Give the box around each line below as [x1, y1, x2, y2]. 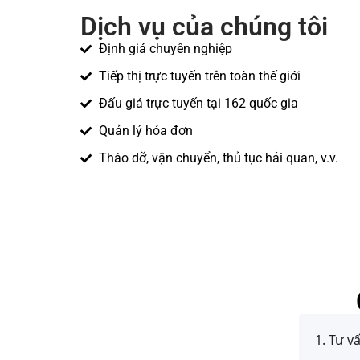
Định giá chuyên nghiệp [98, 41, 232, 57]
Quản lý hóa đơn [98, 123, 193, 139]
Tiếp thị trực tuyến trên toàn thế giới [98, 68, 301, 84]
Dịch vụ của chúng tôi [80, 11, 328, 43]
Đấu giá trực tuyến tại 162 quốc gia [98, 96, 298, 112]
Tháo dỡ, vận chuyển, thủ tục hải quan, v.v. [98, 150, 338, 166]
